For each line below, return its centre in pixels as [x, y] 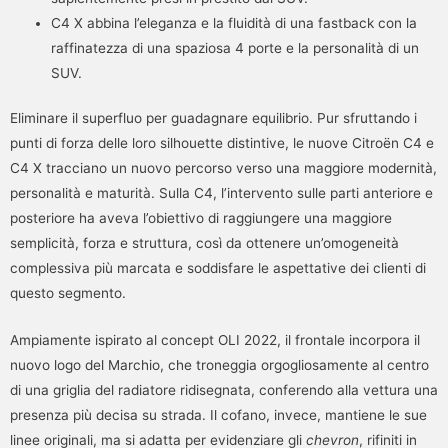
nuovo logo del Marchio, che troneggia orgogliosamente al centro [219, 365]
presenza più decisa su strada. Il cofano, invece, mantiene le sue [218, 415]
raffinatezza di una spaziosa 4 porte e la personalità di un [235, 47]
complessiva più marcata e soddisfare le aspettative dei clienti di [218, 268]
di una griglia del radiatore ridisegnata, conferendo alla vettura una [224, 390]
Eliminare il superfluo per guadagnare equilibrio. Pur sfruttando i [213, 118]
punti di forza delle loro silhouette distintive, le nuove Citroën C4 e [222, 143]
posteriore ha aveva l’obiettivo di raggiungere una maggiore [201, 218]
